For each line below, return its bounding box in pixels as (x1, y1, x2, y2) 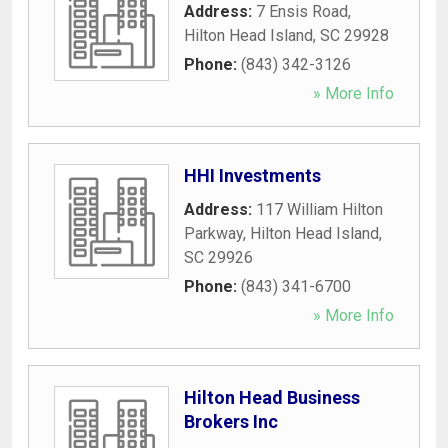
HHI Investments (184, 164, 321, 186)
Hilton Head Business (184, 386, 360, 408)
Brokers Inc (184, 410, 278, 432)
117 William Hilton (256, 199, 383, 219)
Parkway (184, 223, 243, 243)
